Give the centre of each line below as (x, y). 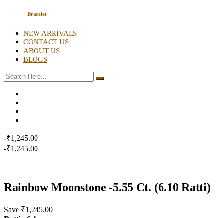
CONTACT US (46, 41)
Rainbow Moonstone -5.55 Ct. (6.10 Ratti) (107, 187)
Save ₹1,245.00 (28, 209)
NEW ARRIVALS (50, 33)
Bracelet (37, 13)
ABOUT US (42, 50)
